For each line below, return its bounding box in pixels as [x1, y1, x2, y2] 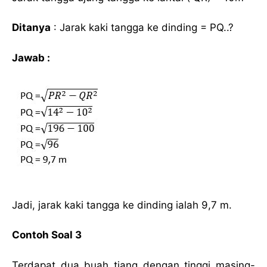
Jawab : [12, 51, 50, 64]
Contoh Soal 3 [12, 229, 82, 241]
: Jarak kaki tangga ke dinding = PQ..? [51, 21, 234, 34]
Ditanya [12, 21, 51, 34]
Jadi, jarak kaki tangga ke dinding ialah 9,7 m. [12, 198, 232, 211]
